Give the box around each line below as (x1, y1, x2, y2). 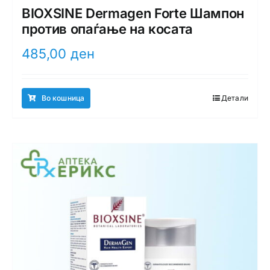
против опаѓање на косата (21, 20, 193, 37)
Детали (221, 93, 249, 102)
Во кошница (41, 93, 85, 102)
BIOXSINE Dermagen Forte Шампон (21, 5, 245, 21)
